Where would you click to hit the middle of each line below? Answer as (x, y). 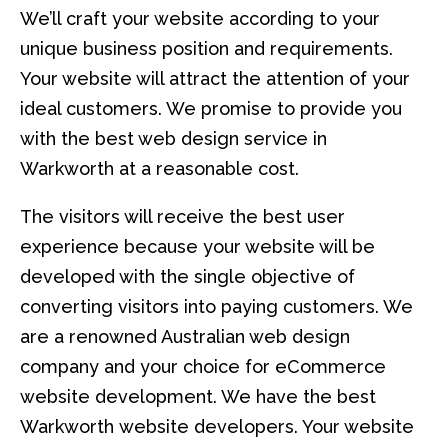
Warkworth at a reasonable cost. (159, 169)
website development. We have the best (198, 397)
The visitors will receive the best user (182, 217)
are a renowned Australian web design (185, 337)
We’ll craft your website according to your (200, 19)
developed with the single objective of (187, 277)
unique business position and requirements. (206, 49)
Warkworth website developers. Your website (217, 427)
